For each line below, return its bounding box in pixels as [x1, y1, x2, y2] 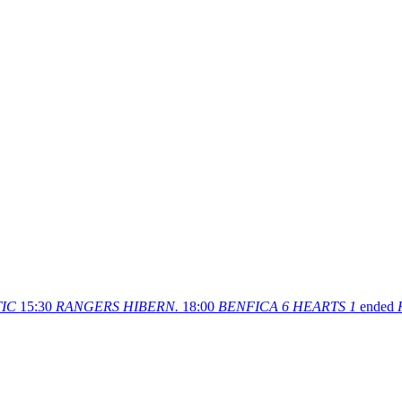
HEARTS [293, 298, 345, 314]
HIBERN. [123, 298, 179, 314]
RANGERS [56, 298, 119, 314]
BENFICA [218, 298, 278, 314]
